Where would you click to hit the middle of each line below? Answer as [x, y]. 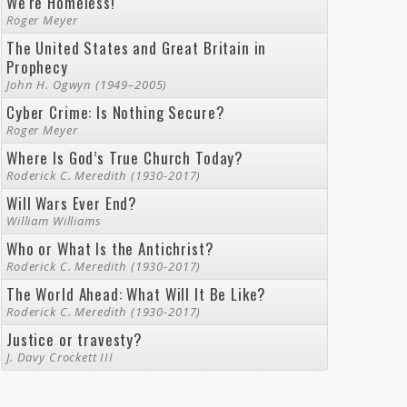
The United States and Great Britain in [137, 48]
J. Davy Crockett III [60, 357]
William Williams [54, 221]
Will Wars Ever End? [72, 203]
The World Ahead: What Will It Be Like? [137, 294]
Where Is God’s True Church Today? [125, 158]
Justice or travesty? [74, 339]
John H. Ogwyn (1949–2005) [87, 84]
